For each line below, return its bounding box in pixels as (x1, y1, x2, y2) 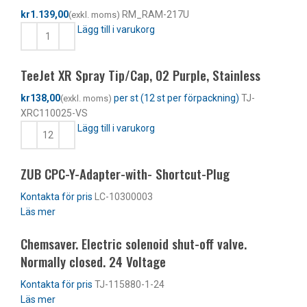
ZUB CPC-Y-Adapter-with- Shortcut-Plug (21, 164, 230, 184)
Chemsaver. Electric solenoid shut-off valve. (21, 234, 247, 254)
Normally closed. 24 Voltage (21, 251, 166, 271)
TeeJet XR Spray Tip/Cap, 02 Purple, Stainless (21, 65, 260, 85)
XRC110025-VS (21, 108, 88, 119)
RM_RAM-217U (120, 9, 189, 21)
